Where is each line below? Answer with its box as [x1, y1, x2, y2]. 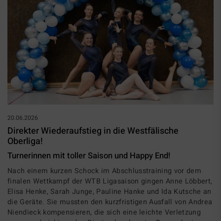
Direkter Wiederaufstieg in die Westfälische [7, 124, 179, 138]
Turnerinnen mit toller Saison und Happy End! [7, 149, 170, 162]
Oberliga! [7, 134, 43, 148]
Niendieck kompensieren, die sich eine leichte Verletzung [7, 207, 201, 218]
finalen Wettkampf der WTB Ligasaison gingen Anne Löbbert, [7, 176, 213, 186]
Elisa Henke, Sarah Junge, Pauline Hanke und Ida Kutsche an [7, 186, 212, 197]
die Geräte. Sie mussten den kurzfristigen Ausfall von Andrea [7, 196, 213, 207]
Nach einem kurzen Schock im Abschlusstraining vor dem [7, 165, 201, 176]
